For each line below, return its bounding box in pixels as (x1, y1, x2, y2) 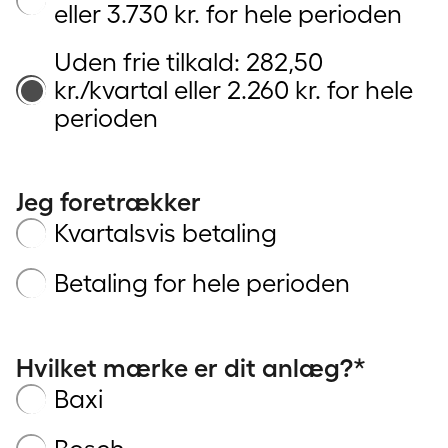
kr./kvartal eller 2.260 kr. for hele (54, 76, 413, 105)
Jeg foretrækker (16, 188, 201, 217)
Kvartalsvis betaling (54, 219, 277, 248)
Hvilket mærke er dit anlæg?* (16, 354, 366, 383)
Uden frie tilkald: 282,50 (54, 48, 323, 77)
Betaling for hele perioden (54, 269, 350, 298)
